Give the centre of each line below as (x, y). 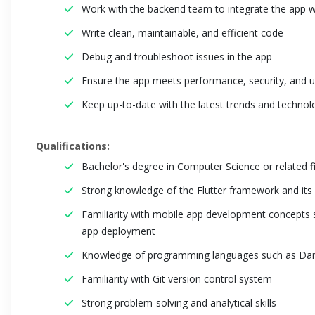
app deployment (118, 231)
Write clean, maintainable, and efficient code (182, 33)
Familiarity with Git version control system (177, 279)
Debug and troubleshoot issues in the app (177, 57)
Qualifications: (73, 146)
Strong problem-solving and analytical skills (179, 303)
